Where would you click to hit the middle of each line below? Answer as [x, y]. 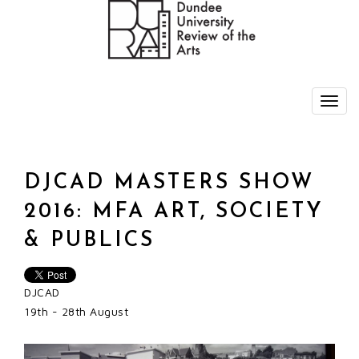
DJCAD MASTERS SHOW [169, 183]
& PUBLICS [89, 240]
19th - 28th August [76, 311]
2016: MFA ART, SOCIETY [174, 212]
